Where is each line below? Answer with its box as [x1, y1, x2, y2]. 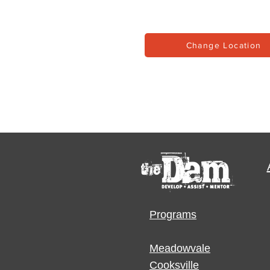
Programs [149, 209, 196, 221]
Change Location [186, 40, 262, 50]
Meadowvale [149, 242, 210, 254]
